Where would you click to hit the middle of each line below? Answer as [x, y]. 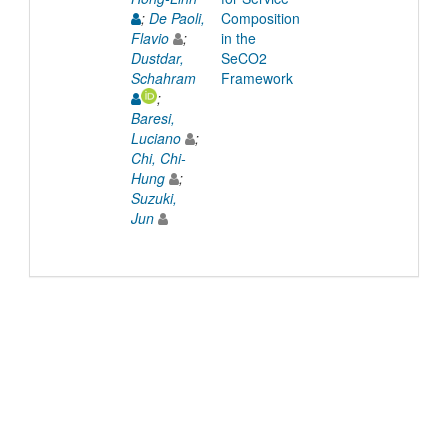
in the [238, 37]
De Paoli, [176, 17]
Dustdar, [157, 57]
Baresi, [152, 117]
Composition [260, 17]
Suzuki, [153, 197]
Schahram [163, 77]
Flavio [149, 37]
